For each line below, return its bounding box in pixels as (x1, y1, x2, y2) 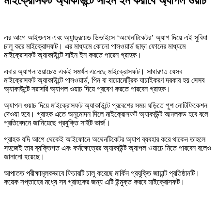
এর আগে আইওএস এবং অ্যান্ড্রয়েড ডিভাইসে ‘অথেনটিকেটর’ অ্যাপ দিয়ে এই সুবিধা (4, 33, 207, 42)
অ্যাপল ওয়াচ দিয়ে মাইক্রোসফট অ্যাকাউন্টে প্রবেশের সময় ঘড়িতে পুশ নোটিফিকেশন (4, 101, 207, 109)
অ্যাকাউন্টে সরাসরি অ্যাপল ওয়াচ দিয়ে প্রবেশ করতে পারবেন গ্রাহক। (4, 84, 171, 93)
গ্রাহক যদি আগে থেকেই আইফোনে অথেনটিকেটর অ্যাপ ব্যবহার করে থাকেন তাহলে (4, 135, 205, 143)
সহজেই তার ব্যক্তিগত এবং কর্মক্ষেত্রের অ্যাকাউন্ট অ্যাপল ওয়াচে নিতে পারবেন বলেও (4, 143, 211, 152)
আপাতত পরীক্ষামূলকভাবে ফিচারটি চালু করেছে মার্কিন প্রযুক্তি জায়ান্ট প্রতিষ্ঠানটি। (4, 169, 200, 177)
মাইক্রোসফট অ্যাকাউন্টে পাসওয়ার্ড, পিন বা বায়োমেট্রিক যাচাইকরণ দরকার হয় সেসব (4, 76, 204, 84)
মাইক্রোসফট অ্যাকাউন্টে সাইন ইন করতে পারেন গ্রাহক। (4, 50, 142, 59)
